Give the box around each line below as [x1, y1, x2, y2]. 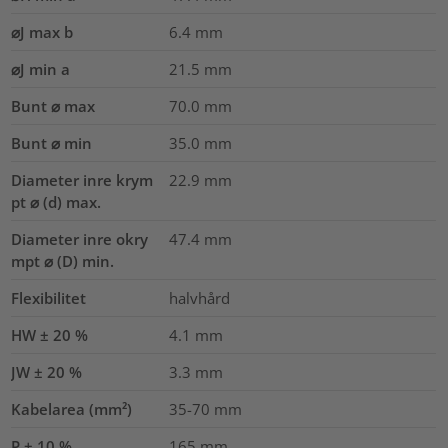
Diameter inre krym [11, 169, 154, 190]
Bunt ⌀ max [11, 95, 96, 116]
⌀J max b [11, 21, 74, 42]
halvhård [168, 287, 230, 308]
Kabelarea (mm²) [11, 398, 133, 419]
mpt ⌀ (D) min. [11, 250, 115, 271]
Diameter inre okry [11, 228, 149, 249]
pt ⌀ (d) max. [11, 191, 102, 212]
